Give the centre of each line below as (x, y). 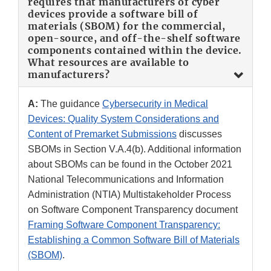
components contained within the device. (135, 51)
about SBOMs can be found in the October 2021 (130, 165)
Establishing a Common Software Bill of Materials (134, 240)
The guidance (70, 104)
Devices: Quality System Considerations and (123, 119)
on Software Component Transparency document (133, 210)
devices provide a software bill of (113, 14)
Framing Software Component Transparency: (124, 225)
